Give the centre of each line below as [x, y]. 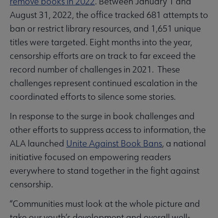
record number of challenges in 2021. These [95, 69]
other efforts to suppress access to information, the [108, 129]
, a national [184, 143]
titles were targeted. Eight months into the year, [101, 42]
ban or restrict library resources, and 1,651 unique [105, 28]
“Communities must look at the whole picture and [105, 203]
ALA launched [38, 143]
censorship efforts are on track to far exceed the [103, 55]
